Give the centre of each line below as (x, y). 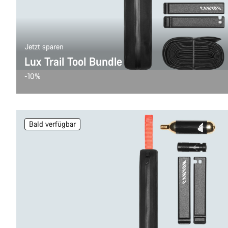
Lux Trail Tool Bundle (73, 61)
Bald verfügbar (52, 124)
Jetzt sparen (44, 47)
